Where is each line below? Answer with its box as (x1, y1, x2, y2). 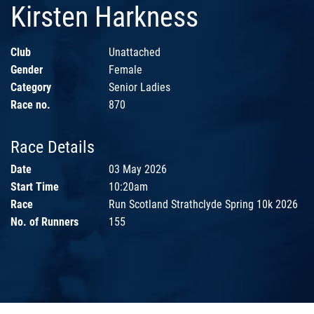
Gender (11, 63, 43, 77)
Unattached (109, 46, 161, 60)
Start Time (11, 180, 59, 194)
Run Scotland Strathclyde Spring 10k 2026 (109, 198, 298, 212)
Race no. (11, 98, 50, 112)
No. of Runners (11, 215, 78, 229)
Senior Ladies (109, 81, 170, 95)
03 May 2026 (109, 163, 167, 177)
